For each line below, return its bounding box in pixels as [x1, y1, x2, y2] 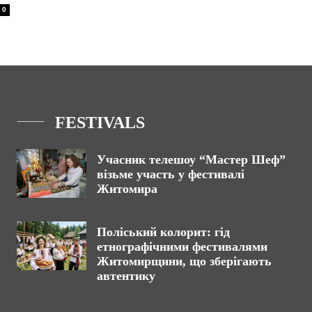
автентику [97, 268, 155, 283]
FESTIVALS [55, 113, 145, 132]
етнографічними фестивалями [97, 239, 267, 253]
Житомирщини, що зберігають [97, 253, 272, 268]
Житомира [97, 181, 157, 196]
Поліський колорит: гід [97, 224, 230, 239]
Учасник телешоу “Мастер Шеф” [97, 152, 286, 166]
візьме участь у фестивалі [97, 166, 244, 181]
